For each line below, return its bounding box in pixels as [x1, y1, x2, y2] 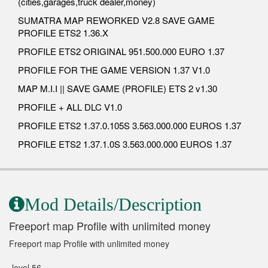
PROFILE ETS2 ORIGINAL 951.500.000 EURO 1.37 [18, 44, 224, 57]
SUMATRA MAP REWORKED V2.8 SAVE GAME [18, 13, 215, 26]
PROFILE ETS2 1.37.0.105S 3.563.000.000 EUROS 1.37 [18, 118, 241, 132]
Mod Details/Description [25, 194, 202, 214]
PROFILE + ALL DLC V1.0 [18, 100, 122, 113]
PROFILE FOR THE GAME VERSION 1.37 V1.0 [18, 63, 210, 76]
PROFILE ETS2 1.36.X [18, 26, 108, 39]
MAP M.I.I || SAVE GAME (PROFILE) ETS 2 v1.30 [18, 81, 217, 95]
